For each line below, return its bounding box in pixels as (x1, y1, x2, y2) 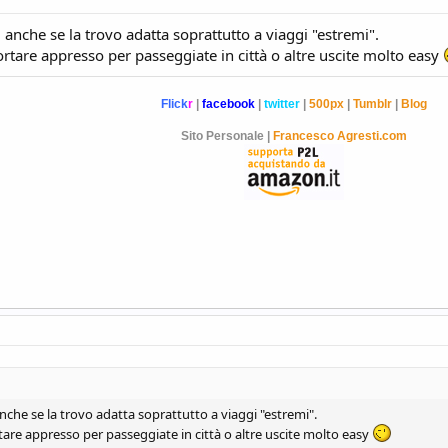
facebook (202, 97, 255, 111)
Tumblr (353, 97, 392, 111)
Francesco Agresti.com (273, 129, 407, 143)
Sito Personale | (181, 129, 273, 143)
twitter (264, 97, 300, 111)
